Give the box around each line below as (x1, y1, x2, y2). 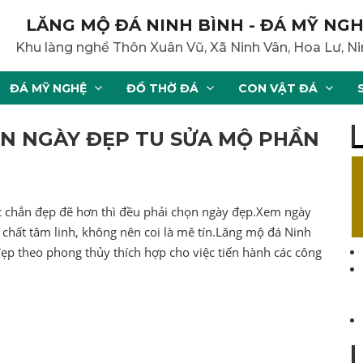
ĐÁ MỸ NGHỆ (10, 81, 87, 96)
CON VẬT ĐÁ (238, 81, 318, 96)
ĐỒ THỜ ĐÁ (126, 81, 199, 96)
